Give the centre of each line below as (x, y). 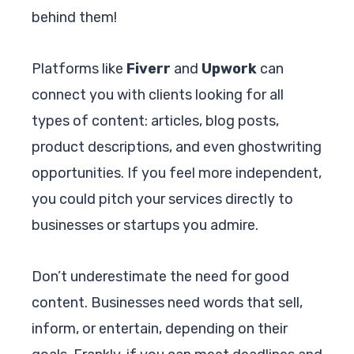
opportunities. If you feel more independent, (177, 173)
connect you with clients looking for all (158, 94)
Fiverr (149, 68)
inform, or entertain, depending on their (160, 328)
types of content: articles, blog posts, (155, 121)
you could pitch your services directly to (162, 199)
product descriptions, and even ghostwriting (177, 147)
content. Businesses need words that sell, (167, 302)
